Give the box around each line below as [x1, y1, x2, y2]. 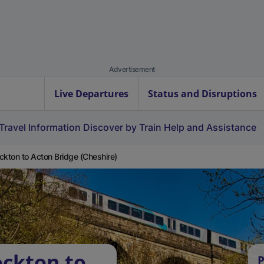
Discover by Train [83, 121, 161, 133]
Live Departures [54, 87, 128, 100]
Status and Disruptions [148, 87, 257, 100]
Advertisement [109, 65, 155, 74]
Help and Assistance [164, 121, 256, 133]
